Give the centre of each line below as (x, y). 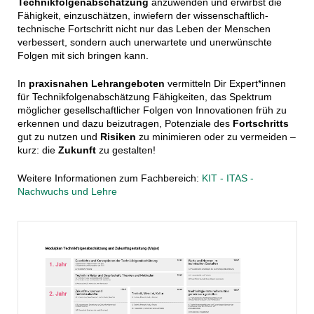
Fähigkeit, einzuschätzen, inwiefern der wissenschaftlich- (143, 15)
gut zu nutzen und (59, 136)
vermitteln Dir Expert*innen (225, 83)
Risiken (118, 136)
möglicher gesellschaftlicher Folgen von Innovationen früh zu (152, 110)
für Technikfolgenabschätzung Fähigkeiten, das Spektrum (144, 96)
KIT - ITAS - (227, 178)
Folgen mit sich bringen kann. (83, 55)
